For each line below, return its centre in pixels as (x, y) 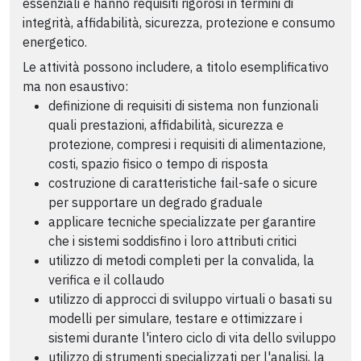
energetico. (55, 42)
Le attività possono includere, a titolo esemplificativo (176, 66)
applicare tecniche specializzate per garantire (182, 221)
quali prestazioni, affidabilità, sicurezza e (166, 124)
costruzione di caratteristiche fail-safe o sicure (183, 183)
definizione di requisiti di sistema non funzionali (183, 105)
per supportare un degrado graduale (156, 202)
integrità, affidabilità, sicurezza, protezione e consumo (179, 23)
